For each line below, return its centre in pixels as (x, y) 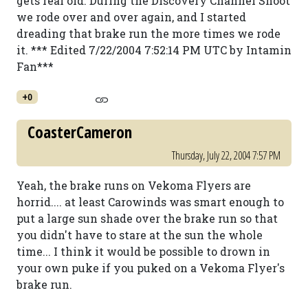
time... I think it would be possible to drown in (143, 251)
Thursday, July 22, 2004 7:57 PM (226, 155)
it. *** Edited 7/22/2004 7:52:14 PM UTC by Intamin (154, 50)
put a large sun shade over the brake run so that (147, 218)
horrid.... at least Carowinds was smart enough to (150, 202)
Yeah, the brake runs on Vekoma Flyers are (134, 185)
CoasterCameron (80, 132)
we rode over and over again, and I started (131, 17)
